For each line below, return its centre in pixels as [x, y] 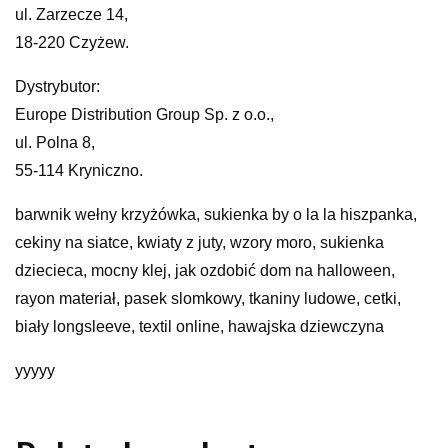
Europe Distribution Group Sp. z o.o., [144, 114]
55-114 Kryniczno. [79, 170]
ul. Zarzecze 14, [71, 14]
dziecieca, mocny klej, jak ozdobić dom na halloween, [205, 270]
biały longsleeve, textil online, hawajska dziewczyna [199, 326]
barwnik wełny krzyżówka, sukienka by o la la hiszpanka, [216, 214]
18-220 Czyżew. [72, 42]
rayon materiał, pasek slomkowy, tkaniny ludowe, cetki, [208, 298]
